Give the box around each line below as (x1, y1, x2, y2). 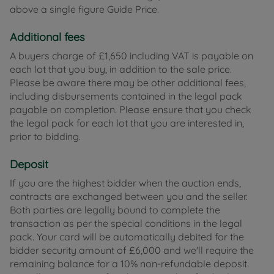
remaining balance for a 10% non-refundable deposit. (10, 257, 249, 270)
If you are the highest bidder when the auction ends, (10, 177, 241, 190)
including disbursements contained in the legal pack (10, 90, 242, 103)
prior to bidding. (10, 130, 81, 143)
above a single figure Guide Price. (10, 3, 159, 16)
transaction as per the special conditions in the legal (10, 217, 242, 230)
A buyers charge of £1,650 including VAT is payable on (10, 50, 253, 62)
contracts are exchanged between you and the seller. (10, 190, 248, 203)
